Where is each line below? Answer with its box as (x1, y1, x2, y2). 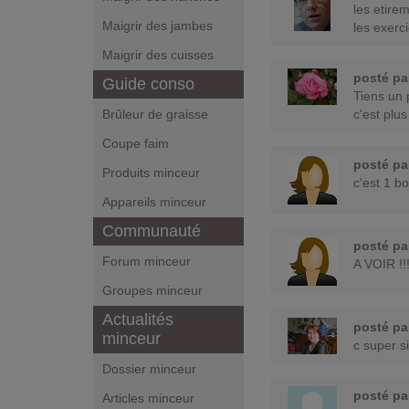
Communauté (102, 222, 201, 240)
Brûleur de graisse (102, 107, 208, 121)
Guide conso (102, 75, 194, 93)
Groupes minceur (102, 283, 203, 298)
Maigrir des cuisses (102, 47, 214, 62)
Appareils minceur (102, 194, 206, 209)
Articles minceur (102, 391, 194, 405)
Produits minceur (102, 165, 200, 180)
